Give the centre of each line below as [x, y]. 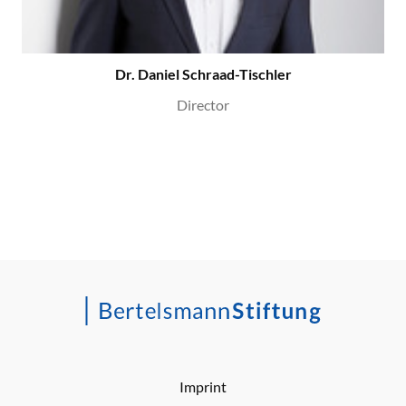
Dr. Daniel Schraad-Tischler [203, 74]
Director [203, 105]
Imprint [203, 387]
